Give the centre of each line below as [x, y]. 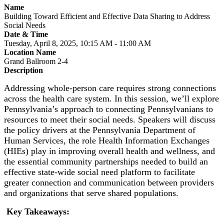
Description [23, 70]
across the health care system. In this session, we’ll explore [111, 98]
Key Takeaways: [37, 211]
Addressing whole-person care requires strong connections [110, 88]
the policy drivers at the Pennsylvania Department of [100, 130]
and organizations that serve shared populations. [96, 193]
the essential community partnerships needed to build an [106, 161]
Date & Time [26, 34]
